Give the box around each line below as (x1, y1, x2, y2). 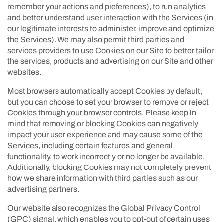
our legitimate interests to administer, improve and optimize (7, 24, 214, 33)
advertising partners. (7, 184, 79, 193)
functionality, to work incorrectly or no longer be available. (7, 152, 205, 161)
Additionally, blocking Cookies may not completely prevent (7, 163, 211, 171)
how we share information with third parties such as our (7, 173, 198, 182)
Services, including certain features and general (7, 141, 173, 150)
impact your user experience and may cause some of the (7, 130, 203, 139)
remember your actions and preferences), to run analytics (7, 2, 206, 11)
